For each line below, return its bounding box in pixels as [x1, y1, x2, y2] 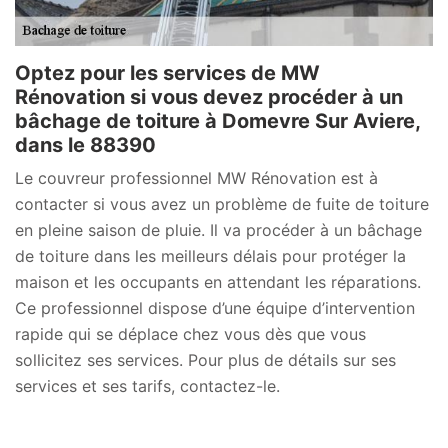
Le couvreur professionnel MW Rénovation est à [15, 168, 378, 189]
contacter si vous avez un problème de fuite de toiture [15, 194, 429, 215]
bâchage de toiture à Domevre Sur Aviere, [15, 109, 420, 134]
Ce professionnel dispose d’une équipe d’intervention [15, 298, 415, 319]
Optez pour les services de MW [15, 61, 320, 86]
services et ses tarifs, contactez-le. [15, 376, 280, 397]
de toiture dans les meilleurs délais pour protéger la [15, 246, 406, 267]
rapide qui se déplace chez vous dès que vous [15, 324, 366, 345]
